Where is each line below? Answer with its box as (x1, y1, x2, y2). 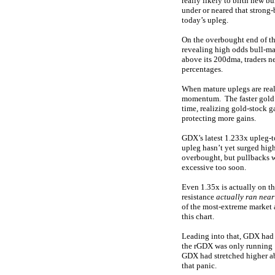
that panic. (182, 261, 217, 270)
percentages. (182, 64, 223, 74)
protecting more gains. (182, 114, 256, 123)
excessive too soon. (182, 163, 246, 172)
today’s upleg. (182, 15, 228, 25)
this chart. (182, 212, 214, 221)
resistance (182, 192, 216, 201)
